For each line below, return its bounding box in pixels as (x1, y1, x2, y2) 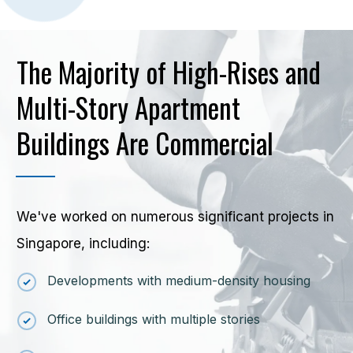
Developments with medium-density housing (47, 272, 310, 288)
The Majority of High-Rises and (17, 50, 321, 92)
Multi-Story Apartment (17, 86, 240, 128)
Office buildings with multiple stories (47, 310, 260, 327)
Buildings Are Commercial (17, 121, 273, 163)
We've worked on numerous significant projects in (17, 208, 334, 225)
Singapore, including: (17, 235, 150, 251)
